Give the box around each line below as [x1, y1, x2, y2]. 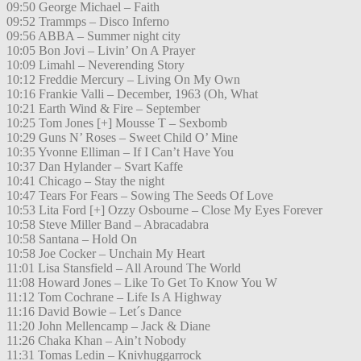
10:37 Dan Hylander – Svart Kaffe [6, 160, 183, 174]
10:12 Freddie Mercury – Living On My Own [6, 73, 240, 87]
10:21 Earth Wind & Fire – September [6, 102, 200, 116]
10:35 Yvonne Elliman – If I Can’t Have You [6, 145, 234, 160]
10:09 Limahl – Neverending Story [6, 58, 185, 73]
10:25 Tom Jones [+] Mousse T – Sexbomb [6, 116, 227, 131]
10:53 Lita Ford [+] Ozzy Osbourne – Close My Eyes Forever [6, 203, 322, 218]
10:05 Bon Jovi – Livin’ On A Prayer [6, 44, 195, 58]
